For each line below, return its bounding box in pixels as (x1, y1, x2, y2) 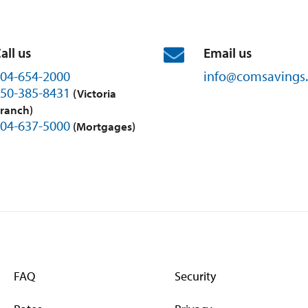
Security (175, 267, 216, 284)
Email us (203, 44, 252, 62)
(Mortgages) (73, 118, 135, 133)
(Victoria (73, 85, 116, 100)
